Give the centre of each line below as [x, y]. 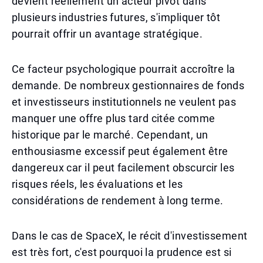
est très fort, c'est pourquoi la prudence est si [122, 252]
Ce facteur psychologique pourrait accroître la [124, 69]
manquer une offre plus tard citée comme [114, 118]
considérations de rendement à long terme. [118, 200]
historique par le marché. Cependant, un [110, 135]
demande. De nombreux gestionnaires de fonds [128, 85]
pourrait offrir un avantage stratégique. [107, 34]
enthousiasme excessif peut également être [120, 151]
